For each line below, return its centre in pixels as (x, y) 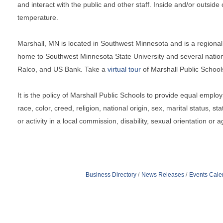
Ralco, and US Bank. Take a (62, 69)
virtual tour (124, 69)
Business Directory (111, 174)
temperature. (38, 17)
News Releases (163, 174)
